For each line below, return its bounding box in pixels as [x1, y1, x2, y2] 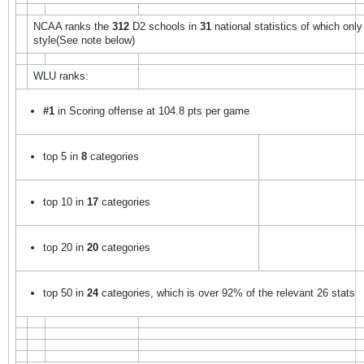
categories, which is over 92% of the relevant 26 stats [97, 287, 355, 299]
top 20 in [42, 241, 87, 253]
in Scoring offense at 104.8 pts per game [54, 105, 249, 117]
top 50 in [42, 287, 84, 299]
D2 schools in [128, 20, 200, 32]
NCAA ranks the [32, 20, 112, 32]
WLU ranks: [32, 70, 89, 82]
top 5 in [42, 150, 81, 162]
